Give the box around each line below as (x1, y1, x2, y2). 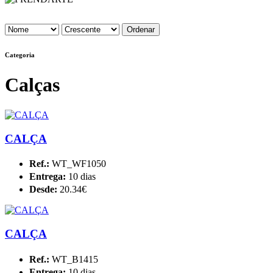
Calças (5, 74, 60, 96)
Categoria (5, 51, 35, 59)
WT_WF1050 (52, 158, 106, 169)
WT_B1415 (52, 253, 98, 264)
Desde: (29, 184, 60, 195)
